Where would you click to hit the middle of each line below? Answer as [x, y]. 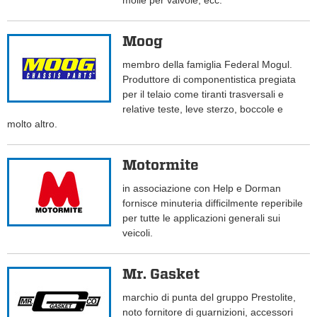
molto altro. [32, 124]
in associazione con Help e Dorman [202, 189]
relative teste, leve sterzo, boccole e [203, 109]
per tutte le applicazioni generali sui [202, 218]
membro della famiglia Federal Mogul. [208, 65]
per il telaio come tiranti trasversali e [203, 94]
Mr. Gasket [161, 274]
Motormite [161, 165]
